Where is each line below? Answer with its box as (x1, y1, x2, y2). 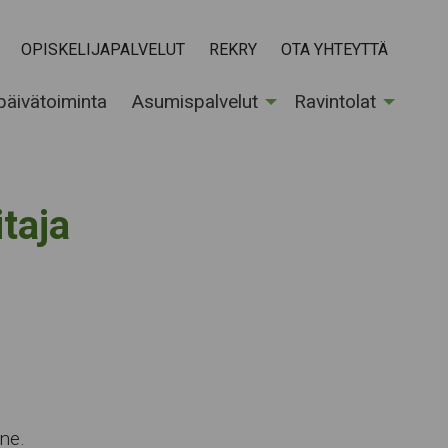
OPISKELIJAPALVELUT (21, 39, 185, 59)
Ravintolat (294, 90, 376, 113)
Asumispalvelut (131, 90, 258, 113)
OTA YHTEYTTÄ (281, 39, 388, 59)
